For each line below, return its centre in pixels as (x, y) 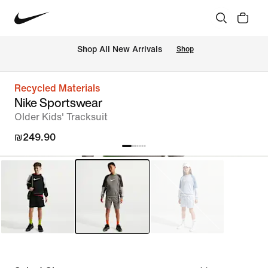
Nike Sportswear (58, 103)
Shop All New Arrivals (119, 50)
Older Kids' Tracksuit (61, 117)
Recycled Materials (57, 88)
